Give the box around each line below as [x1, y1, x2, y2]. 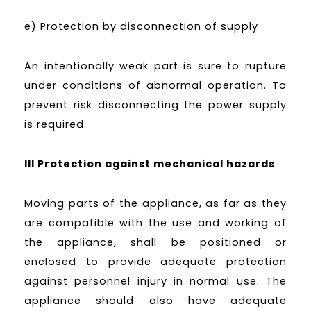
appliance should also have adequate [24, 293, 287, 308]
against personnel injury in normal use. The [24, 274, 287, 288]
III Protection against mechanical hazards [24, 156, 275, 171]
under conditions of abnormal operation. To [24, 78, 287, 92]
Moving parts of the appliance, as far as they [24, 196, 287, 210]
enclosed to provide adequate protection [24, 254, 287, 269]
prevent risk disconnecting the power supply [24, 97, 287, 112]
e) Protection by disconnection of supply [24, 19, 258, 34]
